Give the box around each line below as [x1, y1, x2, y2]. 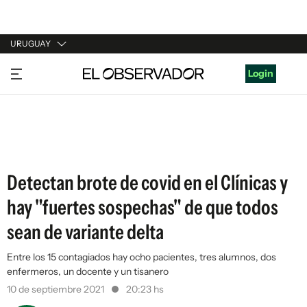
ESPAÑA [10, 115, 48, 127]
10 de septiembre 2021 [7, 283, 106, 295]
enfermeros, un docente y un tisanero [7, 265, 169, 278]
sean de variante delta [7, 219, 164, 245]
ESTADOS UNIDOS [10, 141, 95, 153]
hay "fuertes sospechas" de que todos [7, 195, 278, 220]
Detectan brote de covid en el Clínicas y [7, 170, 288, 195]
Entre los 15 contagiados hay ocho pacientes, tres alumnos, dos [7, 251, 276, 263]
